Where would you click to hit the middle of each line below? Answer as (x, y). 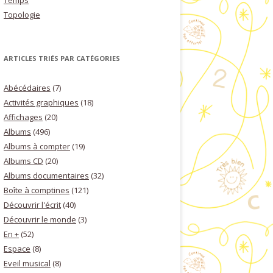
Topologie (22, 15)
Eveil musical (27, 263)
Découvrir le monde (40, 219)
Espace (17, 249)
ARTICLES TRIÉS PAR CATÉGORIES (62, 58)
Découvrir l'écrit (32, 205)
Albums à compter (37, 146)
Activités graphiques (41, 102)
